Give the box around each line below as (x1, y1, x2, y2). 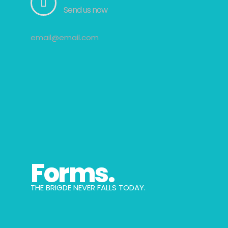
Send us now (64, 4, 107, 16)
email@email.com (31, 32, 99, 43)
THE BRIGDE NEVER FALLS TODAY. (31, 182, 146, 193)
